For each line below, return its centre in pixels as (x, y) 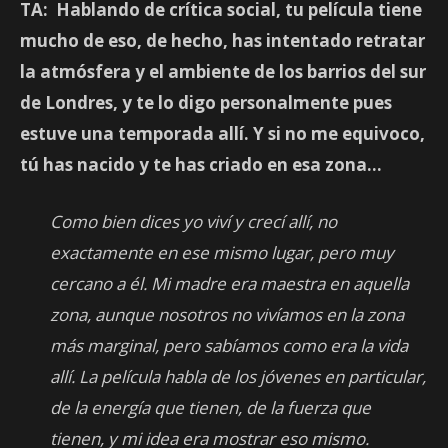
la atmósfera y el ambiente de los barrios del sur (223, 72)
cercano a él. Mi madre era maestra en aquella (229, 284)
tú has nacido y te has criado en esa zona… (201, 165)
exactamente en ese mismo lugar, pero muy (222, 253)
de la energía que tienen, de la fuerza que (210, 408)
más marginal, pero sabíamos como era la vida (229, 346)
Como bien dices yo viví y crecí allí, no (193, 222)
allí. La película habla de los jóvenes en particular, (238, 377)
